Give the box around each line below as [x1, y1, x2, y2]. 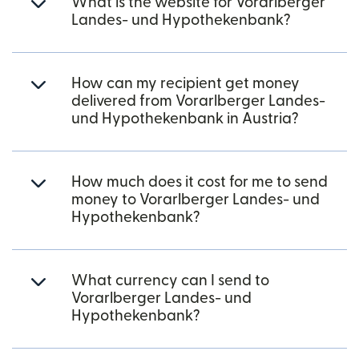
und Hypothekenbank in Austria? [71, 111, 299, 127]
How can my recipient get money [71, 76, 300, 91]
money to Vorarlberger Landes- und [71, 192, 320, 208]
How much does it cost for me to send [71, 175, 328, 190]
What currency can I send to [71, 273, 269, 288]
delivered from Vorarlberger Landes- [71, 94, 325, 109]
